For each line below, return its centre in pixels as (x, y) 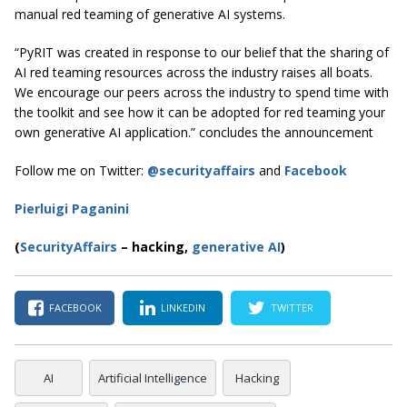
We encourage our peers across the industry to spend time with (202, 92)
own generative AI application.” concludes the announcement (194, 132)
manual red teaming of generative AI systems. (150, 14)
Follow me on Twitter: (81, 170)
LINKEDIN (183, 308)
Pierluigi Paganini (72, 208)
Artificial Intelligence (153, 377)
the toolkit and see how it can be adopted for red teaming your (200, 112)
